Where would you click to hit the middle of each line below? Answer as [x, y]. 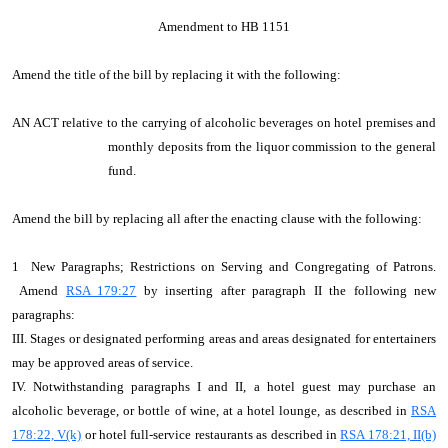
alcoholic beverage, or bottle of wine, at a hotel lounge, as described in [211, 410]
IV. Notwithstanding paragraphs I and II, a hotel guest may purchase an [224, 386]
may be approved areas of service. [102, 362]
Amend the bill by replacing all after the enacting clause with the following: [217, 218]
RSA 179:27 [101, 290]
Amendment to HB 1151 [224, 26]
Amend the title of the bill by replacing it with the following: [176, 74]
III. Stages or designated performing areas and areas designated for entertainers [224, 338]
